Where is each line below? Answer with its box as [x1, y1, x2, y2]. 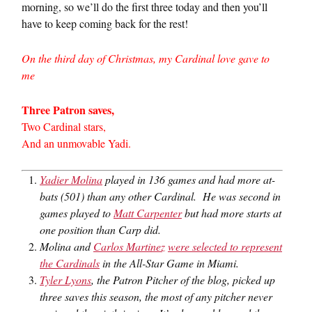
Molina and [40, 239, 93, 253]
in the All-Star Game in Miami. [100, 256, 239, 270]
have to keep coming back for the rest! [22, 16, 188, 31]
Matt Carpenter [114, 205, 182, 220]
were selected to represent [168, 239, 282, 253]
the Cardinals [40, 256, 100, 270]
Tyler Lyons [40, 272, 91, 287]
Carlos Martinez [93, 239, 165, 253]
